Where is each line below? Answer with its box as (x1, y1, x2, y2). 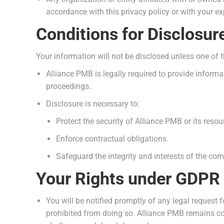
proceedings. (46, 81, 91, 91)
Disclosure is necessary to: (46, 99, 139, 108)
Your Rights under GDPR (36, 168, 220, 188)
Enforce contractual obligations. (56, 134, 168, 143)
